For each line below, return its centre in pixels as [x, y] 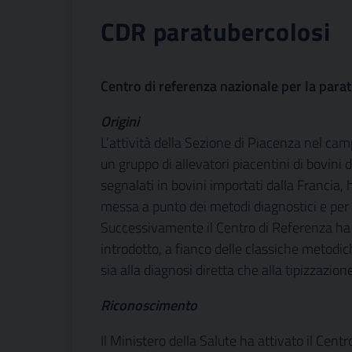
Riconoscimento [149, 305]
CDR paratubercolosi [216, 31]
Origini [120, 121]
